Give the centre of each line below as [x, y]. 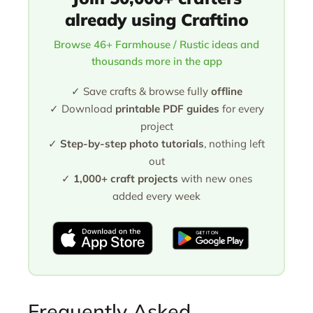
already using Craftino [156, 19]
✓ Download [82, 108]
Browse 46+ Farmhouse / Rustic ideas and [156, 44]
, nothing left [234, 143]
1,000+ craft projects [125, 178]
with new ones [215, 178]
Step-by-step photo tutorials [132, 143]
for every [241, 108]
